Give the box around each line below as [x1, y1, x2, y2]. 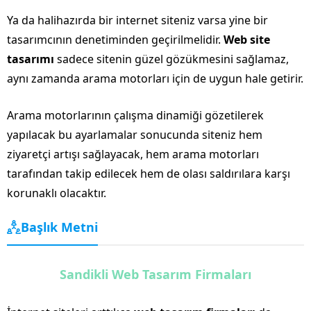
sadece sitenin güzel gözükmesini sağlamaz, [54, 51, 289, 67]
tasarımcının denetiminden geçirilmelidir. [7, 31, 224, 47]
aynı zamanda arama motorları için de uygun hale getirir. [7, 70, 303, 86]
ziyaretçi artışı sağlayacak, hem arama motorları [7, 146, 259, 162]
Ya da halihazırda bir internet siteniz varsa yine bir [7, 12, 268, 28]
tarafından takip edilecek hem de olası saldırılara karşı [7, 165, 290, 181]
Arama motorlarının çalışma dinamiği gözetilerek [7, 107, 264, 123]
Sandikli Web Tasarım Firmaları [60, 265, 251, 283]
